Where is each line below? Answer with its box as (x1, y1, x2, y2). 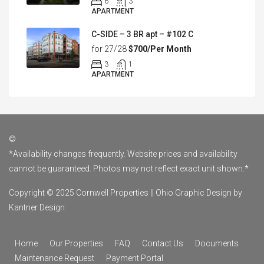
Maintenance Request (15, 253, 94, 263)
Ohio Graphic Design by (156, 188, 242, 197)
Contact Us (142, 239, 183, 248)
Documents (195, 239, 239, 248)
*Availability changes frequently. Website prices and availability (9, 149, 237, 159)
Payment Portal (106, 253, 163, 263)
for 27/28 (91, 44, 128, 54)
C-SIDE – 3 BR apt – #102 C (91, 29, 193, 39)
